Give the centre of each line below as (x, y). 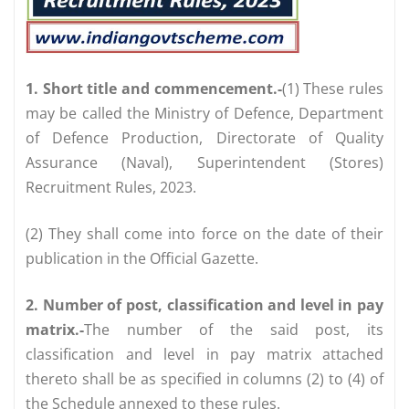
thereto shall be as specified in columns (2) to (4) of (204, 378)
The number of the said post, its (234, 329)
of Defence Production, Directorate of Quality (204, 137)
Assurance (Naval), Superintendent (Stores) (204, 162)
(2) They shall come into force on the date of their (204, 233)
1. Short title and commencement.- (154, 88)
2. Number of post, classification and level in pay (204, 304)
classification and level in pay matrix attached (204, 354)
